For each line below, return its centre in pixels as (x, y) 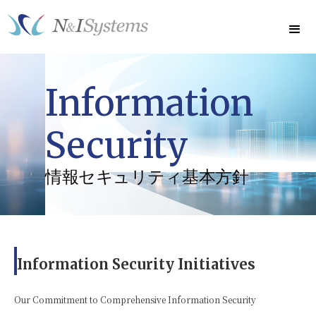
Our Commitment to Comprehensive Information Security (135, 299)
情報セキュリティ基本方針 (147, 177)
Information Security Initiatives (136, 264)
